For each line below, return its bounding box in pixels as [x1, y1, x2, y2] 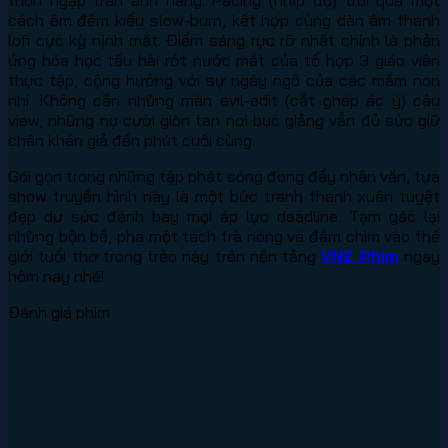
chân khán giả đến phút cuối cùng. [8, 129, 255, 150]
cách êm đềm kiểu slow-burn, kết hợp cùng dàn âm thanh [8, 9, 440, 30]
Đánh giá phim [8, 301, 110, 322]
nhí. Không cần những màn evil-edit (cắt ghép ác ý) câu [8, 89, 440, 110]
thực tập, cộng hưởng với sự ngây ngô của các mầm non [8, 69, 440, 90]
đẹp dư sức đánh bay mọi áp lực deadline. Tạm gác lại [8, 205, 440, 226]
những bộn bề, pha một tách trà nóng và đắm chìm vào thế [8, 225, 440, 246]
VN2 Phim [321, 245, 399, 266]
